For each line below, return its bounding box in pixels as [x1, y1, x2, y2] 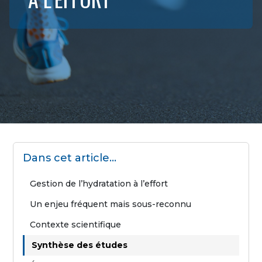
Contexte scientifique [30, 219, 122, 230]
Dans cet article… [23, 151, 117, 164]
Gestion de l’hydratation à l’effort [30, 178, 168, 189]
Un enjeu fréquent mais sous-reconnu [30, 198, 192, 209]
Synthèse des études [32, 239, 128, 250]
